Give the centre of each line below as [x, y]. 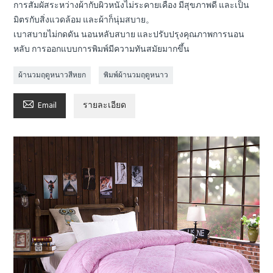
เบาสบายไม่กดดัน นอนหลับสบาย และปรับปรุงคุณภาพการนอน [129, 35]
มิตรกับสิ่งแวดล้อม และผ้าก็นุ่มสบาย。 [84, 20]
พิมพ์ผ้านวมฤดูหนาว [136, 75]
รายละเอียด [105, 105]
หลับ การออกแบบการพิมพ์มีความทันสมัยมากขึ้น [102, 49]
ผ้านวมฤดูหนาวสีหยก [52, 75]
